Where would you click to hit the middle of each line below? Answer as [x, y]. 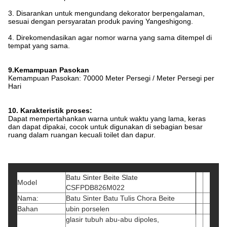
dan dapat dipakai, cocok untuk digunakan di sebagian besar [105, 127]
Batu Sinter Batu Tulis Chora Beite [120, 198]
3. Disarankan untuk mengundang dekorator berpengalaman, [106, 13]
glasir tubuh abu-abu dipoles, [112, 219]
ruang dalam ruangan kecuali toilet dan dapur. [82, 135]
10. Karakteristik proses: [50, 110]
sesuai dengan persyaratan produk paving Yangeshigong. [101, 21]
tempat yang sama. [39, 46]
